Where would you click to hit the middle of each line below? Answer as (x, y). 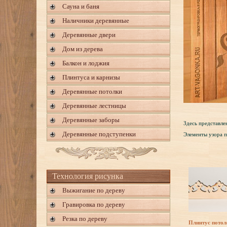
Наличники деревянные (96, 21)
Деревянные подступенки (99, 134)
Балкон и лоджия (86, 63)
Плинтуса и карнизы (91, 77)
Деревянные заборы (91, 120)
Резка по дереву (85, 219)
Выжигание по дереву (94, 190)
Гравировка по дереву (94, 204)
